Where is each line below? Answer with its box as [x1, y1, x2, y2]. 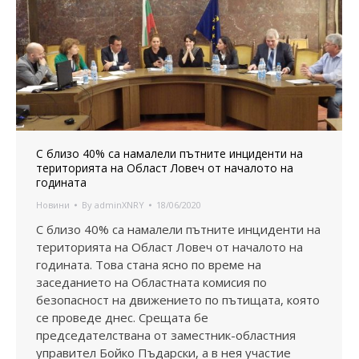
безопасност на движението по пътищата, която [36, 292, 320, 309]
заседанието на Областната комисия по [36, 274, 267, 291]
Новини [36, 199, 70, 212]
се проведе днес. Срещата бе [36, 309, 208, 326]
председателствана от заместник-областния [36, 327, 296, 344]
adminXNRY [95, 199, 144, 212]
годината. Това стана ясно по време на [36, 256, 261, 273]
